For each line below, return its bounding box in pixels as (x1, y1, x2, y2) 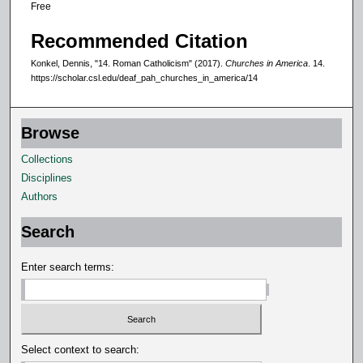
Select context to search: (21, 344, 140, 357)
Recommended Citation (31, 30, 248, 52)
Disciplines (21, 171, 73, 184)
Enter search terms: (21, 260, 115, 273)
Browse (21, 123, 80, 142)
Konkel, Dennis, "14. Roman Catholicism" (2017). (31, 58, 225, 68)
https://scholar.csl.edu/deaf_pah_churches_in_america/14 (31, 73, 258, 83)
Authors (21, 190, 58, 203)
